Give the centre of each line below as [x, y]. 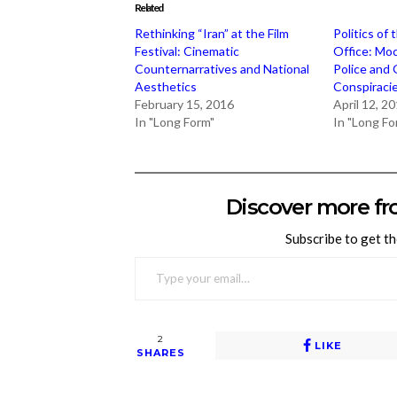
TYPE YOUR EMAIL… [152, 256]
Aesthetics [166, 86]
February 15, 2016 [184, 104]
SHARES [161, 352]
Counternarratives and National [222, 69]
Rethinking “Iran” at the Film [212, 33]
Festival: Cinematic [187, 51]
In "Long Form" [175, 122]
